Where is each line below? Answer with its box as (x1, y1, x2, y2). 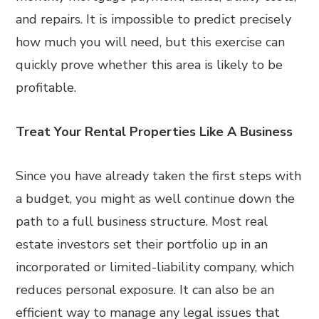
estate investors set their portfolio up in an (16, 236, 268, 253)
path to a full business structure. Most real (16, 213, 268, 230)
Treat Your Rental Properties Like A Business (16, 123, 293, 140)
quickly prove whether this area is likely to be (16, 56, 283, 73)
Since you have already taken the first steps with (16, 167, 302, 184)
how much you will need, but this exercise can (16, 33, 286, 51)
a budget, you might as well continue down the (16, 190, 296, 207)
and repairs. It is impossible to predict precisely (16, 11, 292, 28)
